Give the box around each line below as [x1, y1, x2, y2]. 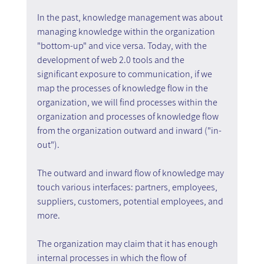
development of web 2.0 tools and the [37, 53, 186, 66]
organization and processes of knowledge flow [37, 110, 220, 123]
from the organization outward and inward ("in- [37, 124, 222, 137]
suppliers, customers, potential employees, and [37, 194, 225, 207]
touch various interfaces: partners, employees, [37, 180, 219, 193]
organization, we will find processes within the [37, 95, 219, 108]
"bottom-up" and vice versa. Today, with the [37, 39, 209, 52]
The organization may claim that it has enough [37, 237, 220, 250]
